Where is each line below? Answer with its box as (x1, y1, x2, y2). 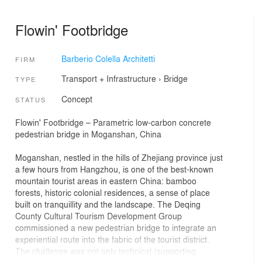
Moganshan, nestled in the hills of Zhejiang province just (15, 151, 223, 164)
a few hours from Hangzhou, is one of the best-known (15, 163, 213, 175)
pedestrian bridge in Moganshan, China (15, 128, 161, 140)
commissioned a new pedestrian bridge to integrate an (15, 222, 216, 234)
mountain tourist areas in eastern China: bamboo (15, 175, 196, 187)
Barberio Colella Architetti (61, 53, 155, 65)
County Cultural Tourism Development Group (15, 210, 182, 222)
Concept (61, 92, 92, 105)
